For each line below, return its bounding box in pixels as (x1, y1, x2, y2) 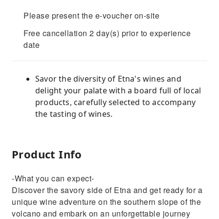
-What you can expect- (12, 173, 94, 184)
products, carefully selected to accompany (35, 97, 196, 108)
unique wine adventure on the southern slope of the (12, 196, 201, 207)
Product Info (12, 147, 82, 161)
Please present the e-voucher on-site (23, 10, 159, 21)
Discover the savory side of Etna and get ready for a (12, 184, 202, 196)
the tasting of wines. (35, 109, 113, 119)
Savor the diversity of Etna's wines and (35, 73, 181, 84)
